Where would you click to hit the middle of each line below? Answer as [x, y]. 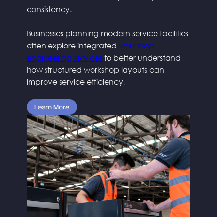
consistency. [49, 9]
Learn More [52, 107]
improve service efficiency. [76, 82]
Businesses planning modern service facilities [107, 33]
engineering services [64, 58]
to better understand [141, 58]
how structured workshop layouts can [95, 70]
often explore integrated [72, 46]
